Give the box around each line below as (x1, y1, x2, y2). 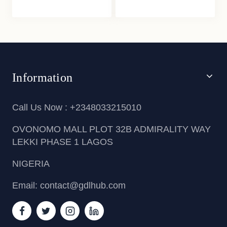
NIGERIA (12, 159, 50, 169)
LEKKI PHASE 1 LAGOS (12, 137, 113, 147)
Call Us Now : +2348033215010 (12, 102, 141, 112)
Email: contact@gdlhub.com (12, 180, 126, 191)
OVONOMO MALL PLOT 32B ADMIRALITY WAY (12, 124, 211, 134)
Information (12, 71, 73, 84)
